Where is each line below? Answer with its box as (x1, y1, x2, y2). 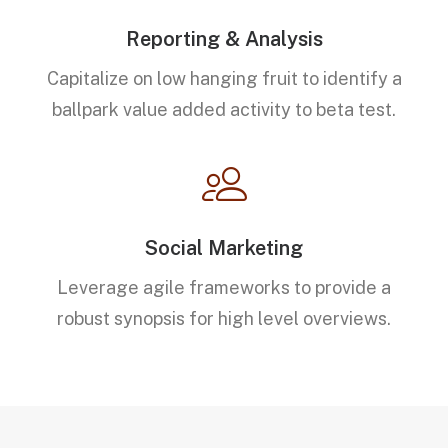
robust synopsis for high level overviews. (57, 308, 391, 329)
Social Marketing (145, 236, 303, 260)
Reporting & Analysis (125, 27, 323, 51)
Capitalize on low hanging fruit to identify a (46, 68, 402, 89)
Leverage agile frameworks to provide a (57, 277, 391, 298)
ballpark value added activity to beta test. (52, 99, 396, 120)
